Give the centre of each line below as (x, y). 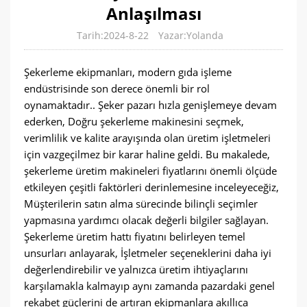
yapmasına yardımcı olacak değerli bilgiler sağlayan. (146, 220)
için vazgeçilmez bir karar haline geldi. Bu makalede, (147, 154)
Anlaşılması (153, 13)
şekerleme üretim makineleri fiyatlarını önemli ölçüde (150, 171)
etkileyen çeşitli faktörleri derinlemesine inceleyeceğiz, (151, 187)
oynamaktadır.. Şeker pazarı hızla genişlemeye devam (150, 105)
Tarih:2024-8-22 (113, 35)
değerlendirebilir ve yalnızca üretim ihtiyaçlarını (136, 269)
